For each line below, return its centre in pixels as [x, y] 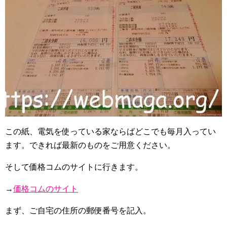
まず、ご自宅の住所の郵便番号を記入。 [78, 210]
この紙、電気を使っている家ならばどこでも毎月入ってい [110, 131]
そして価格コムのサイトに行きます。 [74, 167]
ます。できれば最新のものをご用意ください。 [90, 145]
